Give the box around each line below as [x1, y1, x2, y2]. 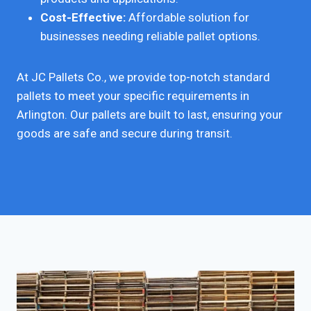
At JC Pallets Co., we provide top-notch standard [17, 69, 270, 84]
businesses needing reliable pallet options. [40, 28, 260, 43]
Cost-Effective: [40, 10, 126, 24]
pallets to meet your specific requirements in [17, 88, 249, 103]
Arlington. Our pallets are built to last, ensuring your [17, 107, 283, 121]
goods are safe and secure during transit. [17, 126, 233, 140]
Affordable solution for [126, 10, 249, 24]
